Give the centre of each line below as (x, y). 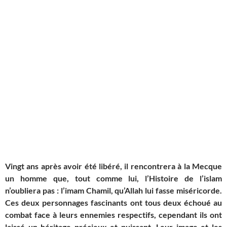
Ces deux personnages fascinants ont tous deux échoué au (113, 202)
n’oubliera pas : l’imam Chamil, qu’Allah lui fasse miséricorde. (113, 190)
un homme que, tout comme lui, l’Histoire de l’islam (113, 178)
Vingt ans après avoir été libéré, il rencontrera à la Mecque (113, 166)
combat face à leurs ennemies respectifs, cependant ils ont (113, 214)
